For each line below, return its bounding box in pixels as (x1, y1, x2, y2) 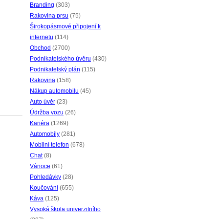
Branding (30, 1, 54, 8)
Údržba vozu (30, 109, 64, 116)
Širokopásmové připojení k (30, 23, 101, 30)
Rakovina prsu (30, 12, 68, 19)
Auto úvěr (30, 98, 55, 105)
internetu (30, 34, 53, 41)
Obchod (30, 44, 51, 51)
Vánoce (30, 163, 50, 170)
